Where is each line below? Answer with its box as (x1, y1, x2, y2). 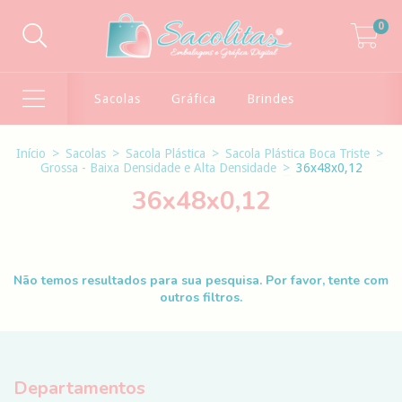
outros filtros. (160, 289, 242, 306)
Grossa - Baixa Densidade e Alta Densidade (39, 161, 276, 175)
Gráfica (170, 92, 216, 106)
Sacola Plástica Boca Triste (225, 146, 370, 161)
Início (16, 146, 46, 161)
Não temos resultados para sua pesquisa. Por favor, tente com (13, 272, 389, 289)
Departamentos (13, 376, 145, 400)
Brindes (246, 92, 294, 106)
